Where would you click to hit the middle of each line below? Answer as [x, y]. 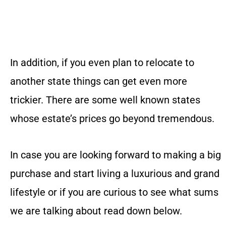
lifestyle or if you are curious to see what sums [114, 192]
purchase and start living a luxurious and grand [115, 173]
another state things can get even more [99, 81]
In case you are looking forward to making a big [116, 155]
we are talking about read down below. [96, 211]
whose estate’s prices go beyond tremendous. [112, 118]
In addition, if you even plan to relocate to [102, 62]
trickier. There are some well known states [105, 100]
